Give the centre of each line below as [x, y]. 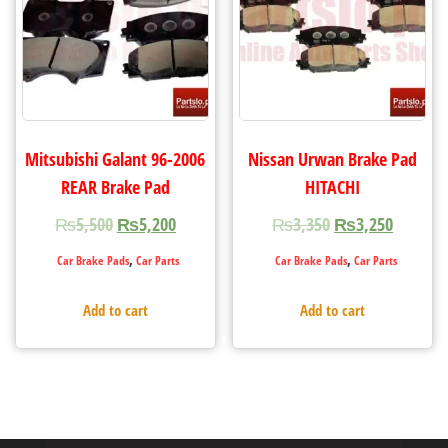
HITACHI [333, 186]
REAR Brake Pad [115, 186]
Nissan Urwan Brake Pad [333, 158]
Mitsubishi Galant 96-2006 [115, 158]
